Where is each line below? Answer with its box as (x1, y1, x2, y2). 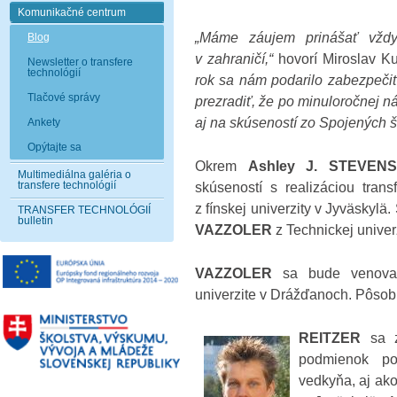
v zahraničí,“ (195, 51, 274, 66)
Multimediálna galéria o (18, 168, 131, 181)
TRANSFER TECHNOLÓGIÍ (18, 204, 151, 216)
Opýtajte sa (27, 141, 82, 153)
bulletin (18, 214, 53, 227)
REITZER (299, 330, 370, 346)
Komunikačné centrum (18, 6, 126, 19)
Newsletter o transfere (27, 56, 133, 68)
